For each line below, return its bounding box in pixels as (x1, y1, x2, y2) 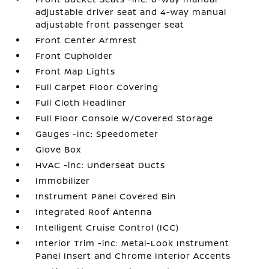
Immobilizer (35, 175, 91, 186)
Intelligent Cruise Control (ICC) (35, 222, 180, 233)
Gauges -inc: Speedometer (35, 128, 159, 139)
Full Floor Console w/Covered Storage (35, 112, 214, 124)
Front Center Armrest (35, 34, 138, 46)
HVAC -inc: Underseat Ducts (35, 159, 166, 171)
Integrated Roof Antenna (35, 206, 153, 217)
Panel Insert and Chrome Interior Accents (35, 250, 231, 261)
